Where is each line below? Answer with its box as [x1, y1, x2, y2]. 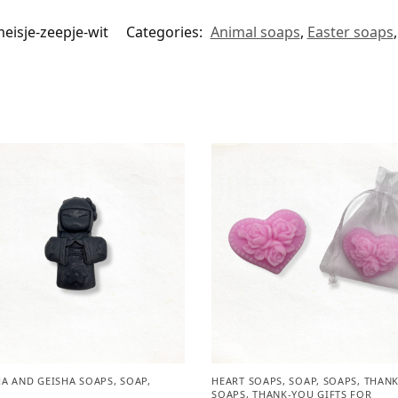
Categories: [125, 21, 206, 42]
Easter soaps [306, 21, 394, 42]
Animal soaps [210, 21, 300, 42]
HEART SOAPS [211, 374, 283, 388]
